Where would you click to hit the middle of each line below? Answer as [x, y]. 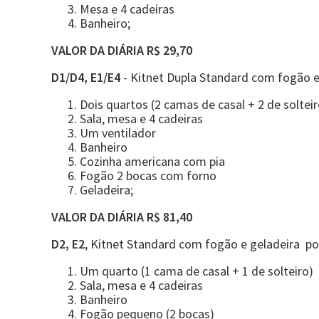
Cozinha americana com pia [152, 161]
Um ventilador [118, 133]
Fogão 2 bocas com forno [148, 176]
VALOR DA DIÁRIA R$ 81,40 [122, 217]
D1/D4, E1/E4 [86, 77]
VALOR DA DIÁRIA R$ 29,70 [122, 50]
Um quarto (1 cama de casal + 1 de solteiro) [197, 271]
